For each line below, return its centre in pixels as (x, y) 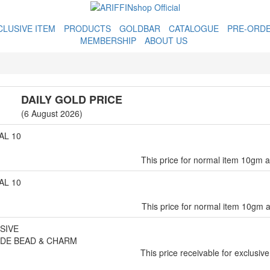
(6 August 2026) (52, 113)
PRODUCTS (87, 28)
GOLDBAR (140, 28)
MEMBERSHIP (108, 40)
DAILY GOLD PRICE (71, 99)
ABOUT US (166, 40)
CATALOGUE (194, 28)
